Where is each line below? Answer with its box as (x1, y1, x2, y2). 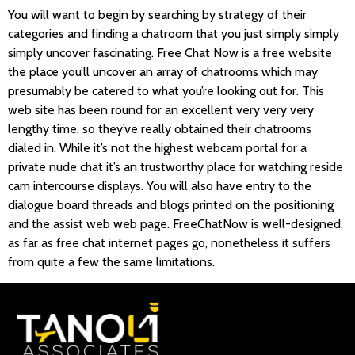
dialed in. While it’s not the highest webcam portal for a (8, 139, 307, 155)
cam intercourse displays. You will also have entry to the (8, 177, 311, 193)
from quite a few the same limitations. (8, 254, 215, 269)
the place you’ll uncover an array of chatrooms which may (8, 63, 318, 79)
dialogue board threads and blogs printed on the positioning (8, 197, 334, 212)
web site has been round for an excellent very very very (8, 101, 314, 117)
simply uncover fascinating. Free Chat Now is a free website (8, 44, 332, 60)
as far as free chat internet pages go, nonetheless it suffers (8, 235, 330, 250)
